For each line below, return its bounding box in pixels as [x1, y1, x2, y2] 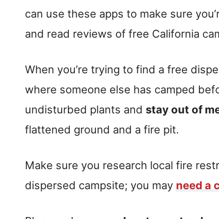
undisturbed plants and [25, 103, 146, 116]
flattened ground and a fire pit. [25, 123, 179, 136]
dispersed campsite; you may [25, 179, 176, 192]
